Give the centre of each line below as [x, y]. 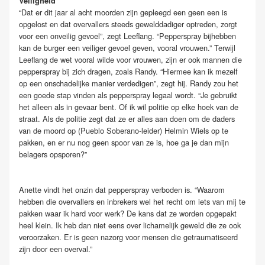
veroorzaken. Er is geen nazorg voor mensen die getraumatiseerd [128, 237]
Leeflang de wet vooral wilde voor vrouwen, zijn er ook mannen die [130, 60]
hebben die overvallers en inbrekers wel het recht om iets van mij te [132, 201]
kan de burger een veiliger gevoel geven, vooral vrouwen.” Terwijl [127, 48]
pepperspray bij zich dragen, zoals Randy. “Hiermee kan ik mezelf [128, 72]
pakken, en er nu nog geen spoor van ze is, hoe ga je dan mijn [124, 143]
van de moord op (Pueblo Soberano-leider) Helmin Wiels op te [124, 131]
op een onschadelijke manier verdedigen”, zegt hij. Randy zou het [129, 83]
